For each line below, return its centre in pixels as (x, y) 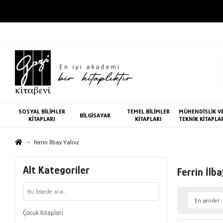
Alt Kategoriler (56, 170)
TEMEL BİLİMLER (148, 111)
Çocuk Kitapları (43, 213)
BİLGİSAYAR (95, 115)
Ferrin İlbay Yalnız (57, 142)
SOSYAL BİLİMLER (42, 111)
